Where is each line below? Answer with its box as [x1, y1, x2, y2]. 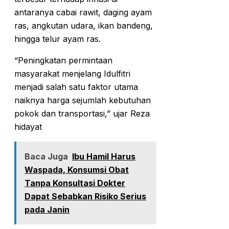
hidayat [14, 121, 42, 132]
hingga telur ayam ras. [14, 33, 101, 44]
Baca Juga [25, 151, 68, 162]
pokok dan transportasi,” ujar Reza [14, 108, 150, 119]
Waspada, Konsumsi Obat [25, 164, 129, 175]
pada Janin [25, 204, 70, 215]
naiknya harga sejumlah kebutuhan [14, 95, 151, 105]
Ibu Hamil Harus [72, 151, 135, 162]
